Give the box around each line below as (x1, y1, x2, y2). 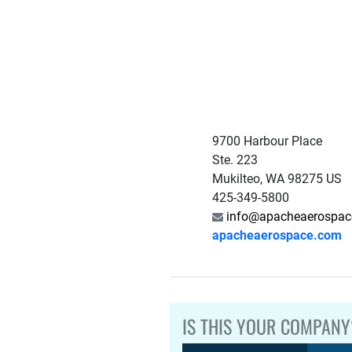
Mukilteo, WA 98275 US (212, 171, 343, 186)
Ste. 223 (212, 152, 258, 167)
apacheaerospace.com (212, 228, 343, 243)
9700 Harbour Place (212, 134, 323, 148)
